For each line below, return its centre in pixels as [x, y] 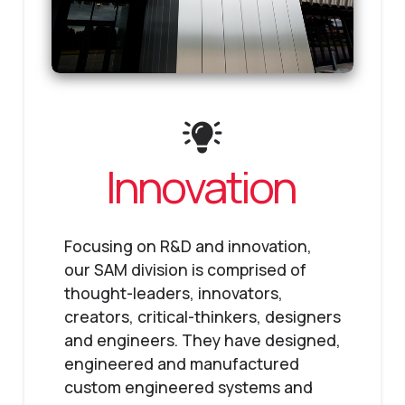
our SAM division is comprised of [185, 269]
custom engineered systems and [188, 386]
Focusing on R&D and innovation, [188, 245]
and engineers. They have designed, [202, 339]
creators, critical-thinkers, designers [202, 316]
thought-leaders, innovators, [173, 292]
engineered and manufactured [181, 363]
